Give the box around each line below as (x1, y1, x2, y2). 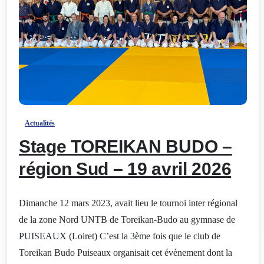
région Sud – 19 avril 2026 (19, 159, 232, 179)
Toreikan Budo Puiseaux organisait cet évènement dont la (19, 247, 232, 258)
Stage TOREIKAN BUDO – (19, 137, 232, 157)
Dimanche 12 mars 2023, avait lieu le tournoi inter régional (19, 198, 237, 209)
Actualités (25, 119, 55, 128)
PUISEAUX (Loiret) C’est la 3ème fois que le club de (19, 231, 220, 242)
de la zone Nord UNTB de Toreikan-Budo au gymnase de (19, 214, 235, 225)
